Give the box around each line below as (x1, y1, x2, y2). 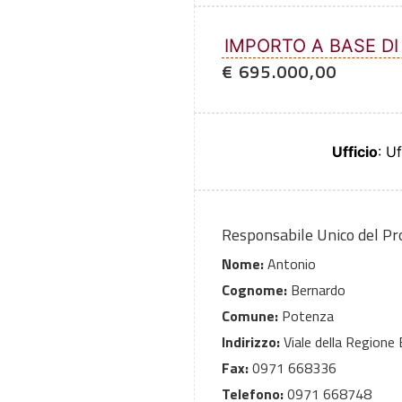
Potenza (278, 305, 334, 328)
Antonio (264, 253, 316, 275)
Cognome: (222, 279, 287, 301)
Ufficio (331, 143, 378, 162)
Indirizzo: (222, 331, 280, 354)
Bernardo (287, 279, 345, 301)
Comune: (222, 305, 278, 328)
